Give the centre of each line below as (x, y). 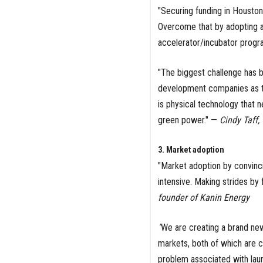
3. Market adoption (191, 150)
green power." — (188, 120)
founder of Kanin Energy (203, 198)
